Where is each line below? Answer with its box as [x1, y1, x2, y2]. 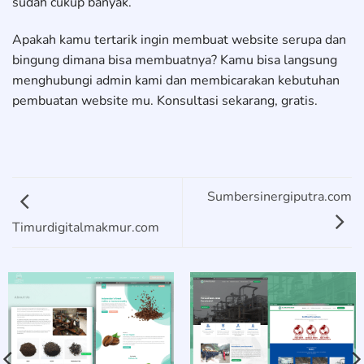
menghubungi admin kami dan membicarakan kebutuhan [12, 71, 340, 90]
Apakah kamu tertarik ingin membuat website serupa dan [12, 31, 346, 50]
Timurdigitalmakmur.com [12, 219, 159, 237]
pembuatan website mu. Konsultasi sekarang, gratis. [12, 92, 318, 110]
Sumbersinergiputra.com [207, 188, 352, 206]
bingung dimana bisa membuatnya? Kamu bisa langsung [12, 51, 337, 70]
